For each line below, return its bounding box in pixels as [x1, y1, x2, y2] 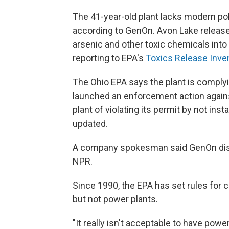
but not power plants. [73, 194, 158, 204]
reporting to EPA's [73, 53, 146, 63]
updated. [73, 118, 108, 129]
